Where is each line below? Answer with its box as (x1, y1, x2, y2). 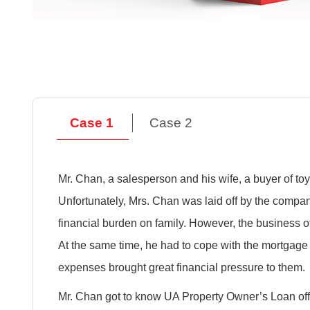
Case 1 (69, 116, 113, 131)
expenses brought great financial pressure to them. (58, 260, 306, 273)
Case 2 (149, 116, 193, 131)
